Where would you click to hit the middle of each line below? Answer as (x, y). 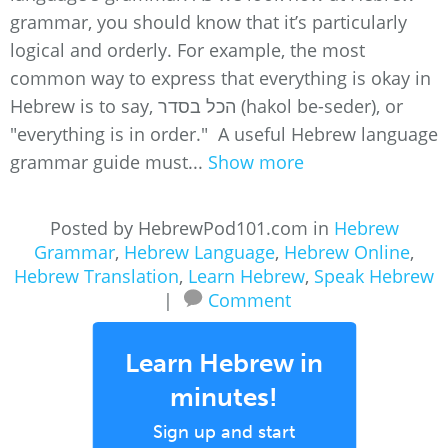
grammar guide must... (109, 162)
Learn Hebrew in (224, 363)
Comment (249, 300)
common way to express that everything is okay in (220, 78)
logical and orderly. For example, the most (187, 50)
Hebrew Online (347, 252)
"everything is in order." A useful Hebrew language (224, 134)
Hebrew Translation (96, 276)
